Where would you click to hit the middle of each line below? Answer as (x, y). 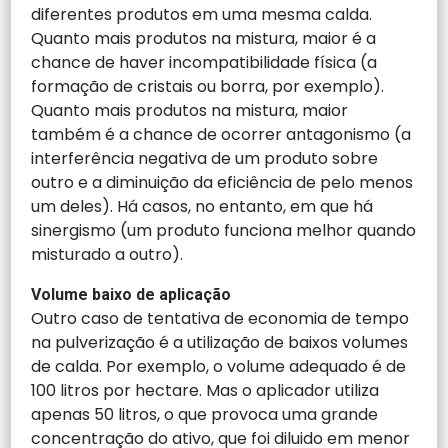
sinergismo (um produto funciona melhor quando (224, 230)
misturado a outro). (107, 254)
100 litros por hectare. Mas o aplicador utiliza (205, 390)
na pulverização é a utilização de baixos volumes (220, 342)
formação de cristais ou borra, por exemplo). (208, 86)
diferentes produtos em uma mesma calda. (202, 14)
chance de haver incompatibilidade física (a (204, 62)
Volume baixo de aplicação (131, 294)
